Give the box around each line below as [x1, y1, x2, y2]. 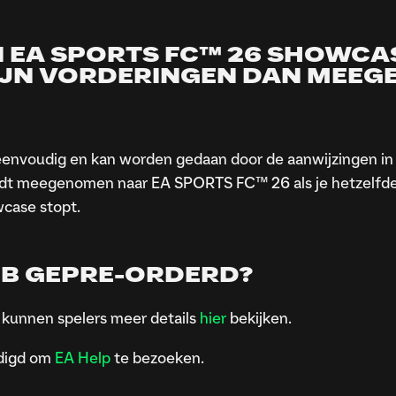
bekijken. [225, 311, 295, 328]
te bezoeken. [110, 351, 204, 368]
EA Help [54, 351, 110, 368]
